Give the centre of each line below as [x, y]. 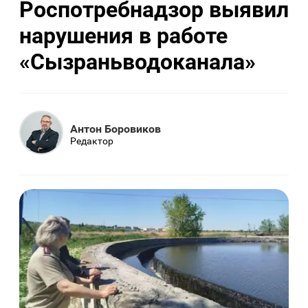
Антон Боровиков [115, 129]
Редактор [92, 141]
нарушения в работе [123, 35]
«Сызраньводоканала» [137, 62]
